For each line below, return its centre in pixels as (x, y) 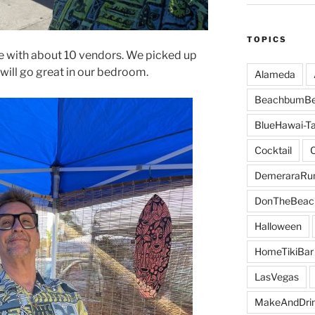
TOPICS (266, 40)
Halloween (278, 226)
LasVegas (276, 277)
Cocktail (273, 150)
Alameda (275, 75)
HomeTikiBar (284, 252)
